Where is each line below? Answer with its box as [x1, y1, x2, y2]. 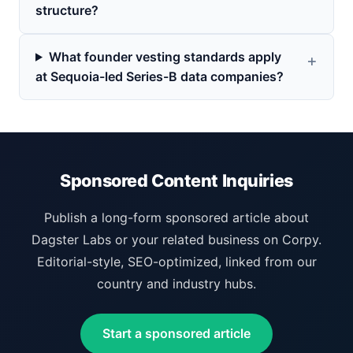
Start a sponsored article [102, 325, 251, 342]
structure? [35, 2, 98, 18]
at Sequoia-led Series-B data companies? [35, 68, 284, 84]
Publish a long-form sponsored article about [44, 209, 309, 225]
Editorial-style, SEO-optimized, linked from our [36, 253, 317, 269]
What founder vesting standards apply [48, 48, 281, 65]
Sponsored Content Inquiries [60, 169, 293, 191]
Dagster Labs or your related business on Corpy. [32, 231, 321, 247]
